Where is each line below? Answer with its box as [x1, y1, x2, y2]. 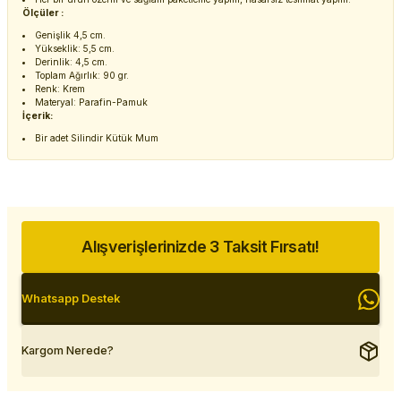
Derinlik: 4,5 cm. [35, 56, 108, 67]
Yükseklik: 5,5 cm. [35, 43, 115, 54]
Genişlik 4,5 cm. [35, 30, 107, 40]
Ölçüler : [22, 7, 64, 18]
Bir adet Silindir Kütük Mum [35, 132, 159, 143]
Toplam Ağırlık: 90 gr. [35, 70, 130, 81]
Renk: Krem [35, 83, 86, 94]
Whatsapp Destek [21, 292, 120, 305]
